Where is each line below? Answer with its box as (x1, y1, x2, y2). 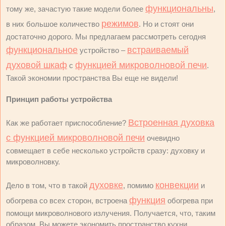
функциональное (6, 45, 78, 55)
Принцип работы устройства (6, 95, 112, 103)
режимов (101, 19, 139, 29)
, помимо (123, 181, 155, 190)
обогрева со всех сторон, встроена (6, 196, 129, 205)
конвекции (155, 180, 199, 190)
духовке (89, 180, 123, 190)
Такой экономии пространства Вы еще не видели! (6, 74, 178, 82)
